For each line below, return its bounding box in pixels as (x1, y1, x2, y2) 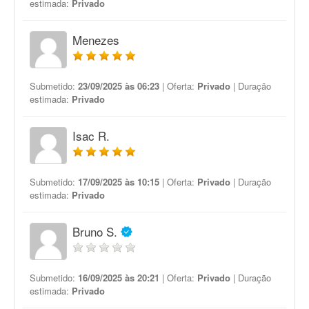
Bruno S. (72, 223, 117, 240)
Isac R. (72, 127, 110, 144)
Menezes (72, 31, 119, 48)
